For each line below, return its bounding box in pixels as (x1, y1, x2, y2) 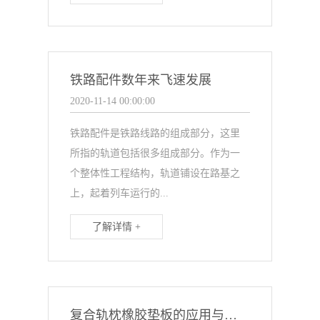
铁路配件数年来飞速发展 (70, 73, 212, 87)
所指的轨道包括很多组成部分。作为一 (70, 148, 241, 159)
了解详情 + (92, 221, 141, 232)
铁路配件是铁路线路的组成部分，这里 (70, 128, 241, 139)
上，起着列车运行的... (70, 188, 169, 199)
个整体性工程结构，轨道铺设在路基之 (70, 168, 241, 179)
